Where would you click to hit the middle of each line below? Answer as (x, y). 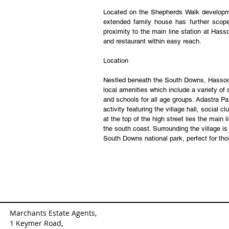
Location (116, 61)
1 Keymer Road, (36, 223)
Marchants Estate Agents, (54, 213)
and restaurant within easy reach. (152, 41)
